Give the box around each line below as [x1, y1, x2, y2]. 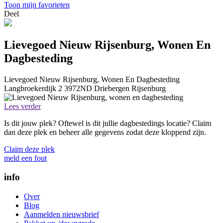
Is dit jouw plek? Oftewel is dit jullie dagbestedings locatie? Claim [4, 118, 211, 127]
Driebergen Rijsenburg [94, 84, 166, 93]
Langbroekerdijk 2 [4, 84, 62, 93]
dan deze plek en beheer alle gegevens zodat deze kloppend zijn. [4, 127, 206, 136]
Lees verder [4, 102, 41, 111]
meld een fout [4, 153, 47, 162]
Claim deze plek [4, 144, 55, 153]
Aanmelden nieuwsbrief [24, 210, 99, 219]
